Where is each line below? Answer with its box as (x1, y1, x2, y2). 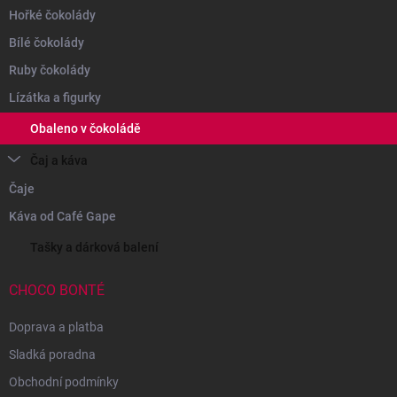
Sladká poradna (9, 346, 96, 362)
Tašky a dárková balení (30, 239, 159, 254)
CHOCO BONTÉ (9, 281, 105, 299)
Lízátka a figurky (9, 90, 101, 105)
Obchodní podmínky (9, 374, 119, 389)
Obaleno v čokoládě (30, 121, 141, 136)
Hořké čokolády (9, 7, 96, 22)
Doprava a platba (9, 319, 104, 334)
